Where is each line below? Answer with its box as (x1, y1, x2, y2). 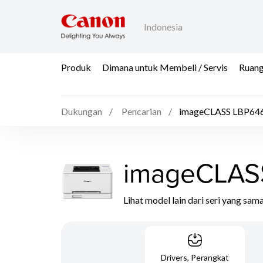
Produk (61, 61, 91, 73)
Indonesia (144, 21, 183, 33)
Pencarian (122, 106, 161, 117)
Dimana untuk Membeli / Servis (102, 61, 228, 73)
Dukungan (61, 106, 102, 117)
